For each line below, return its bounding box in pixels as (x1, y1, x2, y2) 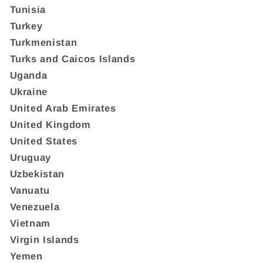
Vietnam (9, 217, 51, 228)
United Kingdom (9, 119, 91, 130)
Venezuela (9, 201, 60, 212)
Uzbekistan (9, 168, 65, 179)
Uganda (9, 69, 48, 80)
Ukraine (9, 86, 48, 97)
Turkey (9, 20, 43, 31)
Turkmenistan (9, 36, 77, 48)
